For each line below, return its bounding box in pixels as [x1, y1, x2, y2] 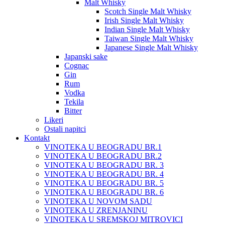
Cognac [64, 61, 89, 70]
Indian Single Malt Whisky [104, 25, 190, 34]
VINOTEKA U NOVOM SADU [44, 197, 152, 205]
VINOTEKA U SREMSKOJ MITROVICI [44, 215, 183, 223]
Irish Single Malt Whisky [104, 16, 184, 25]
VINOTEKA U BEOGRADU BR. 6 [44, 188, 164, 196]
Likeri [44, 116, 63, 124]
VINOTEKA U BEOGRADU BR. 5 [44, 179, 164, 187]
